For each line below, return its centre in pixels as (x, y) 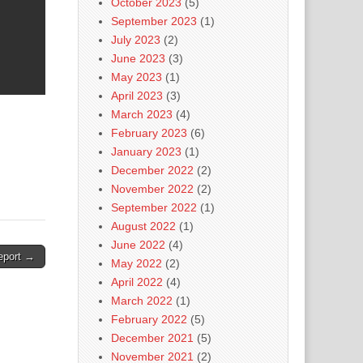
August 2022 (143, 226)
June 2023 (138, 59)
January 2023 (146, 152)
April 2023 (137, 96)
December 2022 (152, 171)
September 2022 (154, 208)
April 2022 (137, 282)
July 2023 (136, 40)
